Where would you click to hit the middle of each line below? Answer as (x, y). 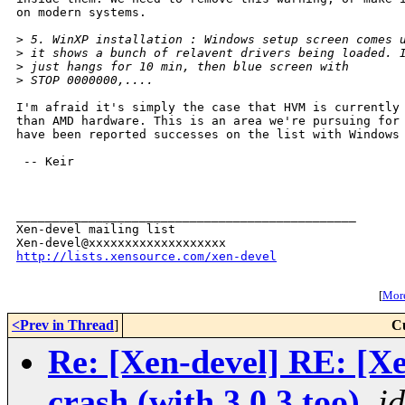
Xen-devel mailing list (96, 230)
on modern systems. (81, 13)
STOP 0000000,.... (89, 80)
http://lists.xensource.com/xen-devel (146, 257)
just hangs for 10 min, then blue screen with (186, 67)
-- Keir (45, 162)
